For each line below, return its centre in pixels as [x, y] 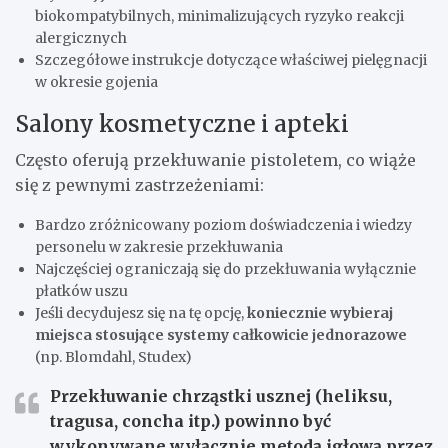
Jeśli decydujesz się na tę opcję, [141, 313]
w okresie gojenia [96, 82]
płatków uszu [81, 291]
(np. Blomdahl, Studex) [113, 357]
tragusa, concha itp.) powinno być [190, 421]
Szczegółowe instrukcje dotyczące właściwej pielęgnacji [231, 60]
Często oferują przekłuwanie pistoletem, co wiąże [215, 160]
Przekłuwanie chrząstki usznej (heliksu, [221, 396]
